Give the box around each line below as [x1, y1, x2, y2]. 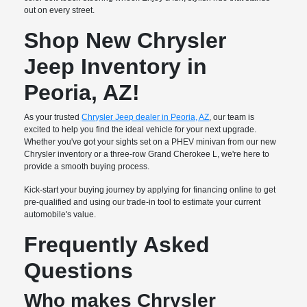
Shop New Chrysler [24, 28, 227, 53]
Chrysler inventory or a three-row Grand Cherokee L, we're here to [24, 149, 270, 160]
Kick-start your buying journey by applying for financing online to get [24, 185, 276, 195]
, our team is [209, 112, 255, 123]
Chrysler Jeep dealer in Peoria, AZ [82, 112, 210, 123]
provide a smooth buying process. [24, 162, 150, 172]
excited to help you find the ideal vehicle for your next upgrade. [24, 125, 257, 135]
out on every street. [24, 5, 95, 16]
